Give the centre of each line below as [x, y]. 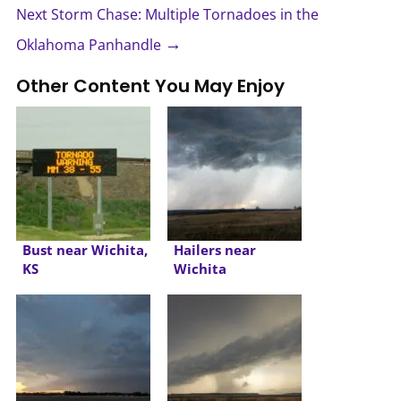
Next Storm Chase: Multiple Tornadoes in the [167, 14]
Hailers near [214, 250]
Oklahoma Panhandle [90, 44]
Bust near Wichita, [85, 250]
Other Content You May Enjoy [150, 85]
